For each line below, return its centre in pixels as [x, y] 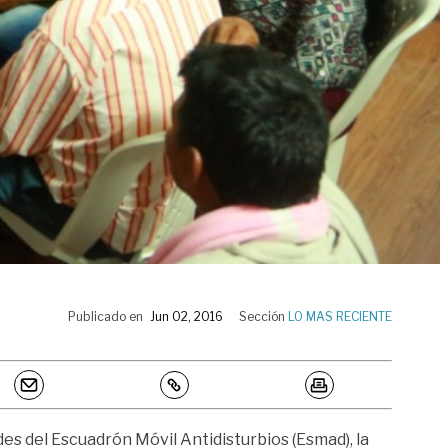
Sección [263, 316]
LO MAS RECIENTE [340, 316]
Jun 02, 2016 [186, 316]
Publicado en [105, 316]
